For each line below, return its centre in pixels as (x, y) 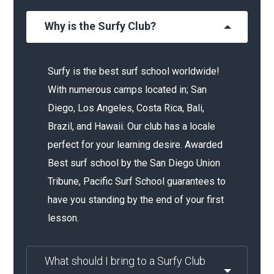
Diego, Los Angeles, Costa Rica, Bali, (126, 108)
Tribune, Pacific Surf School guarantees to (136, 181)
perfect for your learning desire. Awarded (135, 145)
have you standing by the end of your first (135, 200)
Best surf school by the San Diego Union (134, 163)
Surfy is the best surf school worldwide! (133, 71)
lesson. (63, 218)
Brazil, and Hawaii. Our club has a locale (131, 126)
